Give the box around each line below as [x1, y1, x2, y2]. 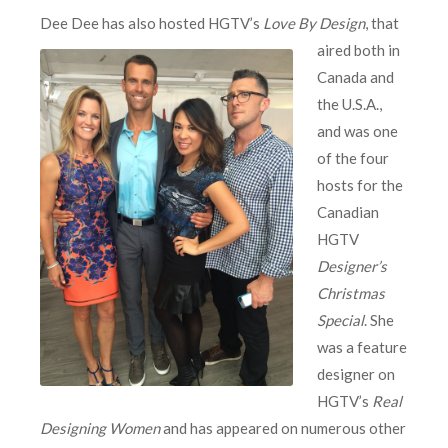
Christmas [317, 283, 385, 302]
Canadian [317, 202, 379, 221]
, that [365, 13, 399, 32]
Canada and [317, 67, 394, 86]
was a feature [317, 337, 407, 356]
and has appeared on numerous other [163, 418, 406, 437]
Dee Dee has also [40, 13, 159, 32]
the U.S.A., [317, 94, 382, 113]
